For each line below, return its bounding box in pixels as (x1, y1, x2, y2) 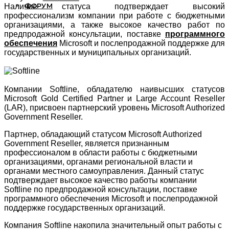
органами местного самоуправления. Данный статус (4, 167, 204, 176)
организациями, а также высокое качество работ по (4, 20, 225, 30)
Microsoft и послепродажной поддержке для (57, 39, 225, 48)
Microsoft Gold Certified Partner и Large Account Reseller (4, 94, 225, 103)
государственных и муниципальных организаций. (4, 48, 191, 57)
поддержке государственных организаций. (4, 203, 165, 213)
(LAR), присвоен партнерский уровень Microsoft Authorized (4, 103, 225, 112)
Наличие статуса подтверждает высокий (4, 2, 225, 11)
